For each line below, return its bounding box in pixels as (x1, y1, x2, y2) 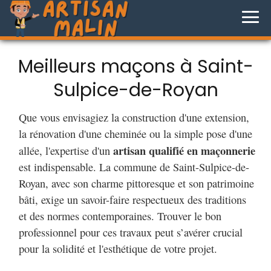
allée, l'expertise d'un (19, 143, 113, 158)
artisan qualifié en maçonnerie (113, 142, 255, 159)
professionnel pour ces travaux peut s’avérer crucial (19, 225, 243, 240)
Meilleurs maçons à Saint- (18, 54, 253, 80)
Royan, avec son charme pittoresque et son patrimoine (19, 176, 254, 191)
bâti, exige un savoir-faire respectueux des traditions (19, 192, 246, 207)
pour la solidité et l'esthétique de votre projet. (19, 241, 217, 256)
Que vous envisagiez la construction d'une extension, (19, 110, 249, 125)
